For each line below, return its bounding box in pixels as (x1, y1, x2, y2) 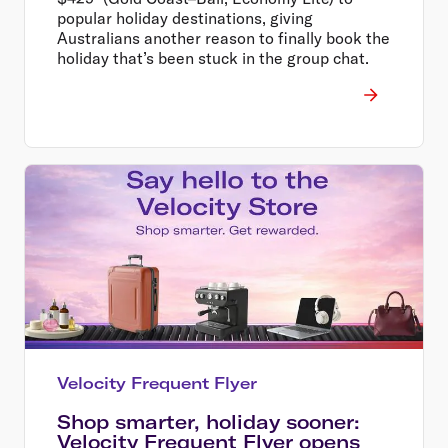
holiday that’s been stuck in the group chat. (57, 47, 369, 68)
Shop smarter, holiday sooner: (57, 409, 360, 434)
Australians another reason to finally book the (57, 27, 390, 48)
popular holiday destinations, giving (57, 7, 313, 28)
